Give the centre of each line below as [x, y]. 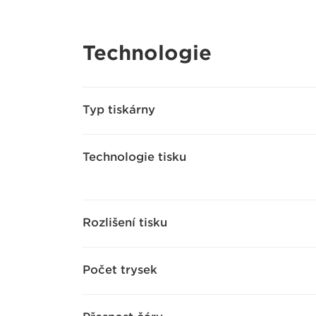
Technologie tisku [134, 157]
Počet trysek [120, 270]
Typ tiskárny [119, 110]
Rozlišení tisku [125, 223]
